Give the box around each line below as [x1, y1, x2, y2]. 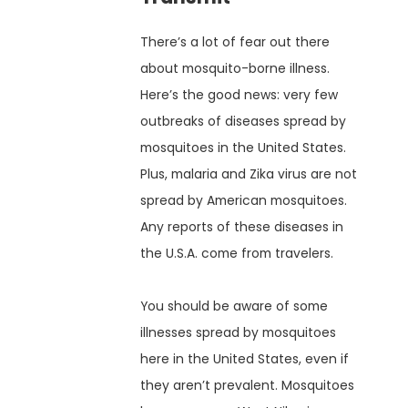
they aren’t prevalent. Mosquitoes [140, 375, 355, 394]
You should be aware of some [140, 296, 329, 315]
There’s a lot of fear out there [140, 32, 331, 51]
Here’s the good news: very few [140, 85, 339, 104]
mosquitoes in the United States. [140, 138, 347, 157]
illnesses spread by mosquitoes [140, 322, 337, 342]
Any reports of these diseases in [140, 217, 344, 236]
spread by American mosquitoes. [140, 190, 348, 209]
